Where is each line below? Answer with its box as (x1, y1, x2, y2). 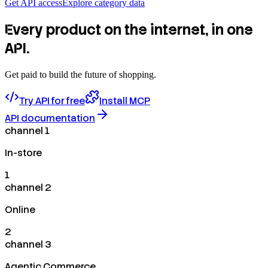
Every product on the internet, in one (5, 20, 253, 39)
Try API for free (19, 95, 85, 108)
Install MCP (99, 95, 150, 108)
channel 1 (5, 124, 50, 138)
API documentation (5, 112, 95, 125)
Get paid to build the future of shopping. (5, 69, 156, 80)
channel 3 (5, 238, 51, 251)
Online (5, 203, 35, 217)
